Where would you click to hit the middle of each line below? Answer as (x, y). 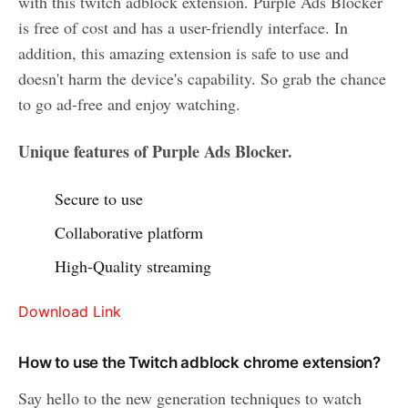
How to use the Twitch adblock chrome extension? (200, 363)
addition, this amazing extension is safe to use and (184, 53)
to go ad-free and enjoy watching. (129, 104)
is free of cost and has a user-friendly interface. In (183, 28)
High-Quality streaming (133, 266)
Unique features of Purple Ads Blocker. (155, 152)
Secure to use (98, 199)
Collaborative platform (128, 233)
